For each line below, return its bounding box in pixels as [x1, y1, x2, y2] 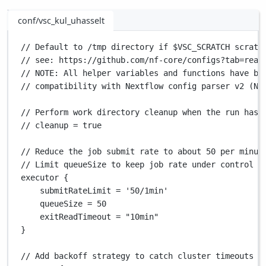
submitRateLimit [40, 185, 116, 195]
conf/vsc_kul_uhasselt [17, 15, 104, 26]
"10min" [125, 211, 159, 221]
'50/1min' [125, 185, 169, 195]
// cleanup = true [21, 120, 102, 130]
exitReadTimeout [40, 211, 116, 221]
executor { [21, 172, 69, 182]
